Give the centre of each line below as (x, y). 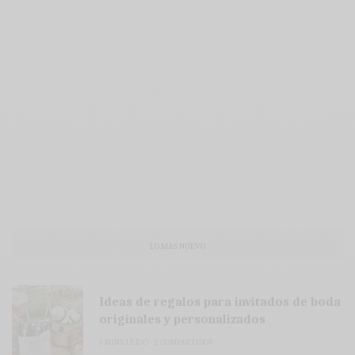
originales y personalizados (182, 320)
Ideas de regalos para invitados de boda (220, 302)
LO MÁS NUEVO (177, 246)
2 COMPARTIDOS (183, 343)
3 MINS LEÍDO (124, 343)
